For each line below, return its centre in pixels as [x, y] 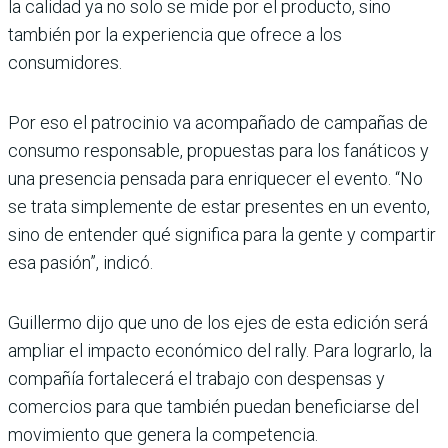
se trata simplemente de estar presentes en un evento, [219, 206]
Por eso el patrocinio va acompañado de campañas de [218, 122]
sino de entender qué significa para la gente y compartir [222, 234]
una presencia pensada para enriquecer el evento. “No [215, 178]
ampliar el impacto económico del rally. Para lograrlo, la [220, 350]
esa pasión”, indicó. [80, 262]
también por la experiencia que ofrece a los [175, 34]
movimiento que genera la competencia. [163, 434]
